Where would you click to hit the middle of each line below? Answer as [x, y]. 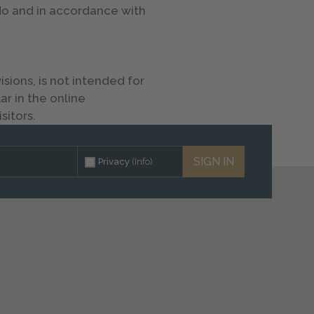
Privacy [115, 161]
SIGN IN [214, 161]
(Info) [143, 161]
